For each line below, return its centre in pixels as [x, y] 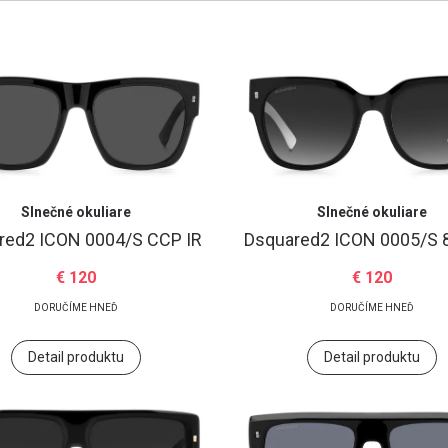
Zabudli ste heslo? [353, 71]
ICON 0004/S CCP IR [121, 239]
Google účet [240, 315]
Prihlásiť [224, 210]
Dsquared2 [289, 239]
